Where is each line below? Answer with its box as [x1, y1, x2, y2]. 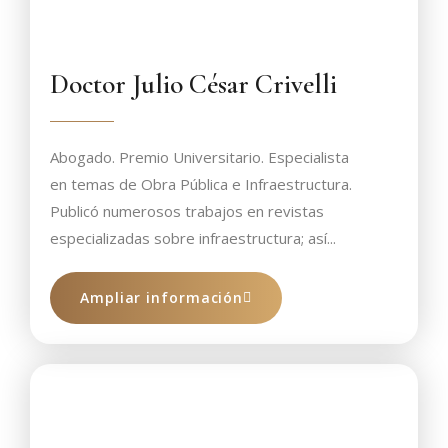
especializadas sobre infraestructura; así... [50, 228, 336, 248]
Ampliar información [80, 288, 244, 307]
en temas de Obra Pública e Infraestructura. [50, 174, 352, 194]
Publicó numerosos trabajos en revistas [50, 201, 324, 221]
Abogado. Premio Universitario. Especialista [50, 147, 349, 167]
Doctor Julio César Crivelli [50, 68, 337, 101]
